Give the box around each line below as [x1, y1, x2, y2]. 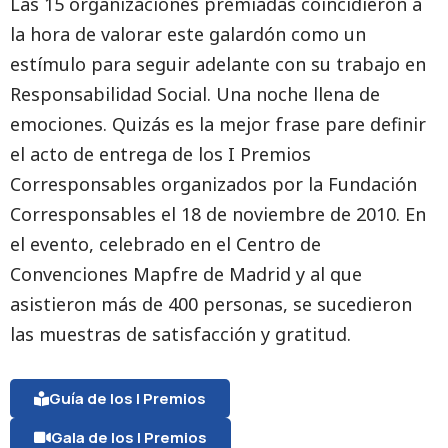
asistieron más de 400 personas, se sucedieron [10, 292, 412, 316]
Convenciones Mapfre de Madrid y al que [10, 262, 362, 286]
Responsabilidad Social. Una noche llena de [10, 82, 380, 106]
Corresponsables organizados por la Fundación [10, 172, 417, 196]
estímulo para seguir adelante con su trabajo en [10, 52, 426, 76]
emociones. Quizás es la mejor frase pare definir [10, 112, 426, 136]
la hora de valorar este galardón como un [10, 22, 366, 46]
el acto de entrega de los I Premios [10, 142, 311, 166]
